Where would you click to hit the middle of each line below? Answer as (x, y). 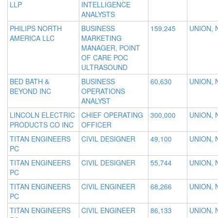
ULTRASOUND (104, 67)
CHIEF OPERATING (112, 115)
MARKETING (101, 38)
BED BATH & (29, 82)
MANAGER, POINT (111, 48)
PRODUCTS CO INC (42, 125)
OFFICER (96, 125)
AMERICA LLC (32, 38)
